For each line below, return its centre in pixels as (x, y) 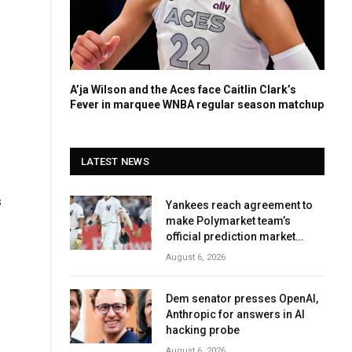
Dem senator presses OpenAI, (242, 298)
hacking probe (203, 330)
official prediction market (231, 236)
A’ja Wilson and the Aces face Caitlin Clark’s (183, 89)
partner (185, 252)
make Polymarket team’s (228, 220)
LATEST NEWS (115, 161)
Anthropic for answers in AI (235, 314)
